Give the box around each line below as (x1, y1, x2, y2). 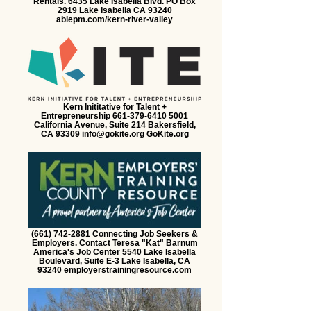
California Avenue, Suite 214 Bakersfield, (33, 120, 196, 129)
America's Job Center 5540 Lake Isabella (33, 247, 196, 256)
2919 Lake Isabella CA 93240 (57, 6, 172, 15)
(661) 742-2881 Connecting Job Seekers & (31, 229, 198, 238)
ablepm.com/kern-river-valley (56, 15, 173, 24)
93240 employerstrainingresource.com (37, 265, 192, 274)
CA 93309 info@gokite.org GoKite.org (40, 129, 189, 138)
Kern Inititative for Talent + (62, 102, 167, 111)
